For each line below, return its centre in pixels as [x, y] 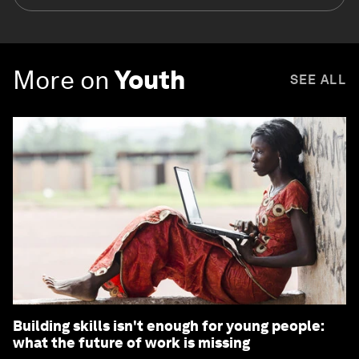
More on [61, 79]
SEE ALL [318, 79]
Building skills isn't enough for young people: [169, 325]
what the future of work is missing [131, 342]
